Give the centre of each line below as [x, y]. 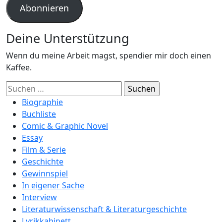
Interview [39, 197]
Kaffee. [19, 67]
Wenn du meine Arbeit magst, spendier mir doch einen [109, 55]
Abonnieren [44, 8]
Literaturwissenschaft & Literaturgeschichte [104, 209]
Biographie [42, 102]
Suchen [19, 87]
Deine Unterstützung [68, 38]
